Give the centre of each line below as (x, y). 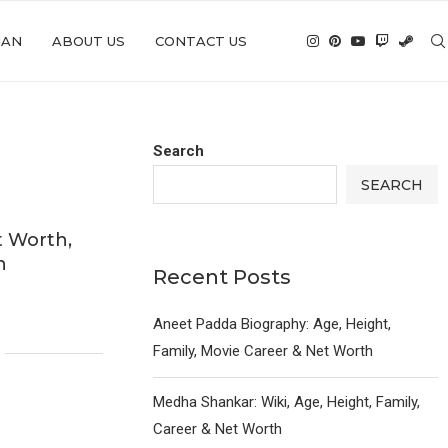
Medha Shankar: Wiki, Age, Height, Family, (287, 402)
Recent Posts (222, 277)
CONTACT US (201, 41)
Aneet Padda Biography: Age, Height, (272, 324)
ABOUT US (88, 41)
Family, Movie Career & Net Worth (263, 351)
